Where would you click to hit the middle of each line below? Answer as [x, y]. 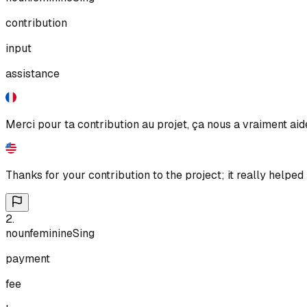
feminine [51, 233]
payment [28, 258]
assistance [33, 73]
